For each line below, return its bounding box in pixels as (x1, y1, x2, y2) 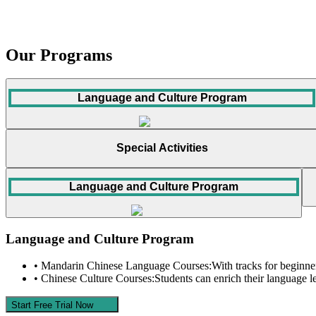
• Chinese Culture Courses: (34, 272, 154, 285)
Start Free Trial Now (11, 300, 93, 311)
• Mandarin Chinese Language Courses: (34, 260, 212, 272)
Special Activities (116, 142, 208, 154)
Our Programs (6, 45, 112, 64)
